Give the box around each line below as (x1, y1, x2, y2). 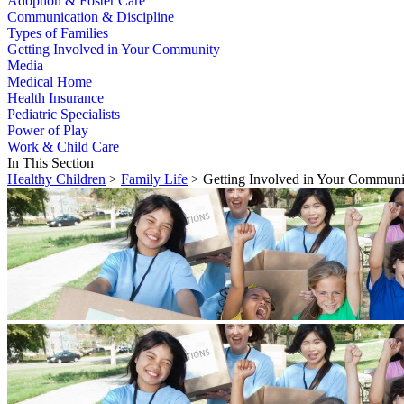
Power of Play (7, 123, 88, 139)
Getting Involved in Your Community (7, 41, 220, 58)
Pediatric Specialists (7, 106, 120, 123)
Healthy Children (7, 171, 106, 188)
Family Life (121, 171, 188, 188)
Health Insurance (7, 90, 104, 106)
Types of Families (7, 25, 108, 41)
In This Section (7, 155, 94, 171)
